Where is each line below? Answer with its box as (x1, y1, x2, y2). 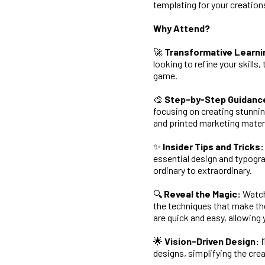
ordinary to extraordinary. (153, 164, 252, 176)
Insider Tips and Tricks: (163, 141, 264, 152)
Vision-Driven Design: (164, 235, 259, 247)
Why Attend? (153, 22, 210, 34)
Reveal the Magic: (164, 188, 241, 199)
